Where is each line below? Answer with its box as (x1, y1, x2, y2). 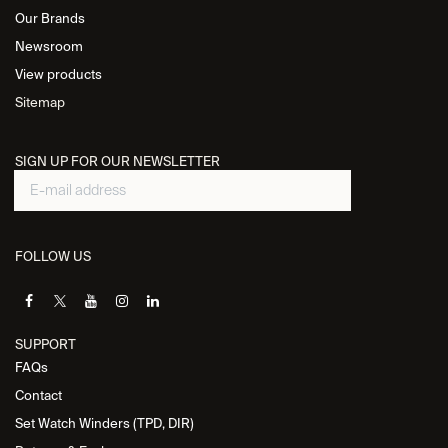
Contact (15, 387, 62, 404)
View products (15, 66, 102, 83)
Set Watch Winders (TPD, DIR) (15, 415, 194, 432)
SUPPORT (15, 336, 76, 353)
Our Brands (15, 10, 85, 27)
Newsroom (15, 38, 83, 55)
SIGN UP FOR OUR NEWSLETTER (15, 153, 220, 170)
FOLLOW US (15, 248, 91, 265)
